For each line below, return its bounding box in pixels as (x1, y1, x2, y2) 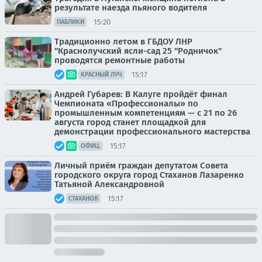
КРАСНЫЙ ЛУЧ (81, 71, 122, 79)
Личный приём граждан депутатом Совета (54, 160, 228, 171)
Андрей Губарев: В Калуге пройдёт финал (54, 89, 227, 100)
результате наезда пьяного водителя (54, 2, 207, 13)
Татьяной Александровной (54, 179, 164, 190)
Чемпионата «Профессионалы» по (54, 98, 198, 109)
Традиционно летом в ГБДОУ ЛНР (54, 36, 192, 47)
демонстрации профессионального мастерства (54, 126, 250, 137)
